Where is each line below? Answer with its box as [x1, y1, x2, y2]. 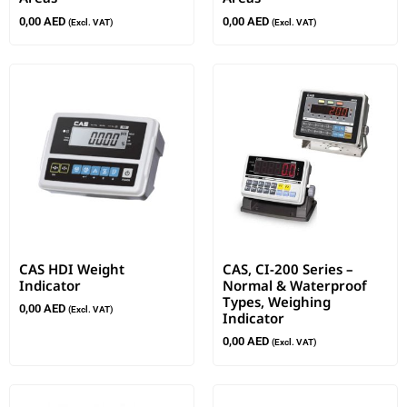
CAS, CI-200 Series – [223, 259, 353, 278]
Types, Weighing [223, 292, 331, 311]
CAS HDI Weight [19, 259, 124, 278]
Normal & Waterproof [223, 275, 367, 294]
